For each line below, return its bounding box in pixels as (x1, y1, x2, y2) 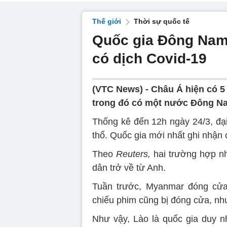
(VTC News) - (92, 84, 151, 94)
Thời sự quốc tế (134, 17, 190, 25)
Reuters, (116, 149, 150, 159)
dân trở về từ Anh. (92, 163, 166, 173)
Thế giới (92, 17, 121, 25)
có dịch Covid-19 (92, 51, 207, 66)
